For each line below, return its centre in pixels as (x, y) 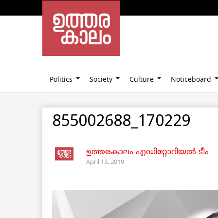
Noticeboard (191, 79)
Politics (61, 79)
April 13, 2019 (105, 161)
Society (101, 79)
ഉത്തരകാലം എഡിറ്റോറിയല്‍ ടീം (147, 152)
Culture (142, 79)
